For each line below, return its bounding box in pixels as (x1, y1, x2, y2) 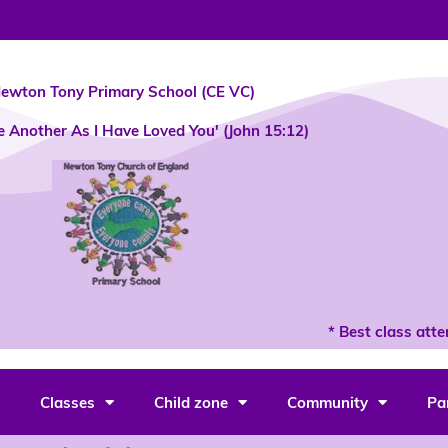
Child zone (153, 392, 228, 412)
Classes (39, 392, 95, 412)
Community (286, 392, 368, 412)
